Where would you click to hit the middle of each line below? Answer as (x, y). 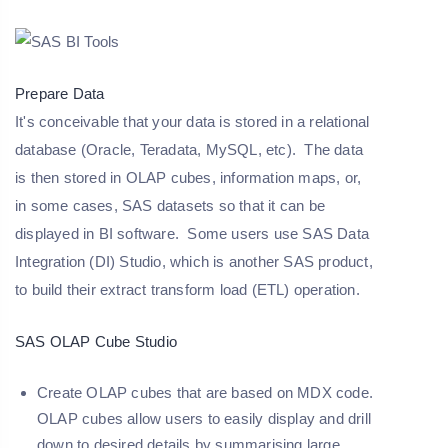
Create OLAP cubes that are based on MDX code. (205, 393)
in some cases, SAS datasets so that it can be (170, 206)
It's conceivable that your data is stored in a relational (192, 122)
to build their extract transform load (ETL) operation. (187, 290)
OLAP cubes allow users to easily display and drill (204, 419)
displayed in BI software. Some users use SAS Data (192, 234)
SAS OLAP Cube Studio (96, 342)
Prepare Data (60, 94)
